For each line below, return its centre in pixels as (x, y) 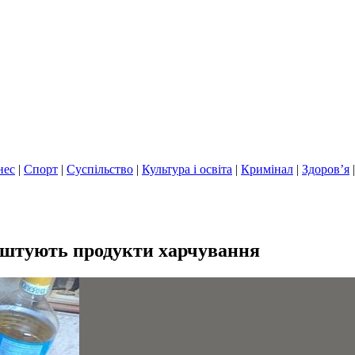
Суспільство (100, 169)
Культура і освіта (187, 169)
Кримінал (267, 169)
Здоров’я (326, 169)
